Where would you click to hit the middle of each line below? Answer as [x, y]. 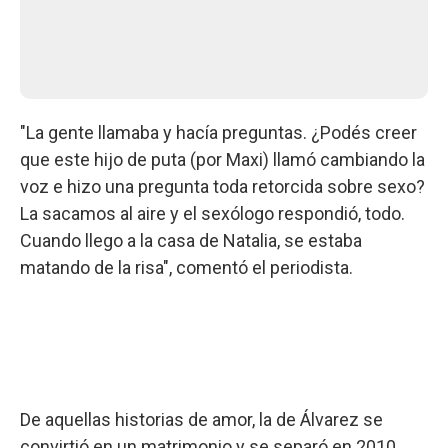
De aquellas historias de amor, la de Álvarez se [201, 419]
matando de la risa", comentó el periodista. [186, 267]
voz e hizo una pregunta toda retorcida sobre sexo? [222, 186]
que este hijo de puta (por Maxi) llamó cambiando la [222, 159]
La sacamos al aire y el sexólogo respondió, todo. [212, 213]
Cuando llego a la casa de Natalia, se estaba [191, 240]
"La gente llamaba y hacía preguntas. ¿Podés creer [218, 132]
